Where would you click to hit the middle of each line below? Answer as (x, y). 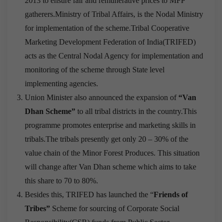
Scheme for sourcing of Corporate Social (115, 208)
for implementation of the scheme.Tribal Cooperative (107, 28)
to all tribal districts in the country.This (136, 111)
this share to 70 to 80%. (61, 180)
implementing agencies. (61, 83)
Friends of (171, 194)
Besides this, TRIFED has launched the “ (89, 194)
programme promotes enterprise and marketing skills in (110, 125)
